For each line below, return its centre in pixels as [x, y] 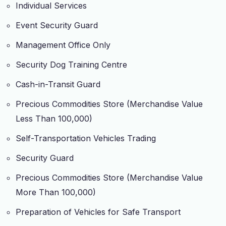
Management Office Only [63, 45]
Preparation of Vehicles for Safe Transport [98, 212]
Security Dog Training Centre [72, 64]
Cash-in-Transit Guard [58, 84]
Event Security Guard [57, 25]
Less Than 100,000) [54, 118]
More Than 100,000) [56, 192]
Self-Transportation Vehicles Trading [86, 138]
